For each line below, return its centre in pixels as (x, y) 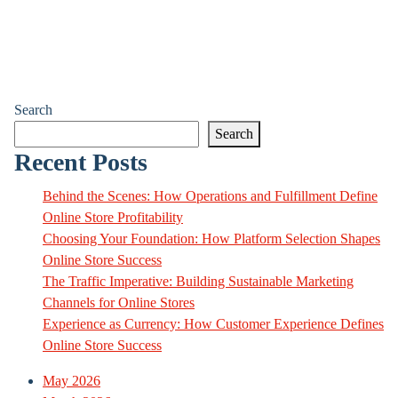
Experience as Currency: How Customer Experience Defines (213, 324)
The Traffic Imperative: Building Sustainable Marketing (198, 281)
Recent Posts (81, 162)
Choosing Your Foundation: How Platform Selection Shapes (211, 239)
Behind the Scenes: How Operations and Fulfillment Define (210, 196)
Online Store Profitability (113, 217)
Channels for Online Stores (119, 302)
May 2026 (72, 381)
